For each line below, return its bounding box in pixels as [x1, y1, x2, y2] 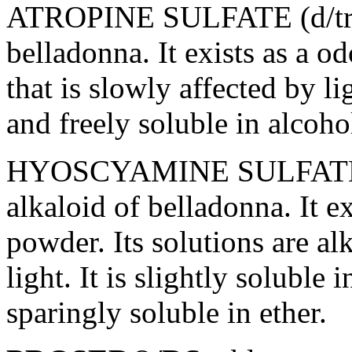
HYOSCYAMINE [6, 154, 229, 189]
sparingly [6, 295, 130, 330]
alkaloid [6, 189, 106, 224]
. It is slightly [64, 260, 236, 295]
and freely [6, 106, 138, 141]
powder [6, 225, 97, 259]
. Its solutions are [97, 225, 317, 259]
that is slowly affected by [6, 71, 324, 105]
